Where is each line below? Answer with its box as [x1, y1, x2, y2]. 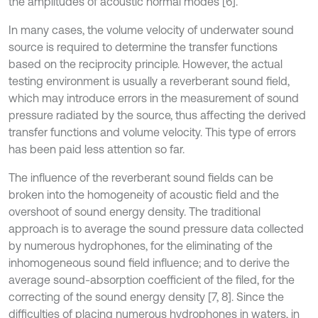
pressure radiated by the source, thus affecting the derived [9, 109, 306, 121]
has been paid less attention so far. [9, 143, 185, 155]
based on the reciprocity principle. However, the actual [9, 57, 283, 70]
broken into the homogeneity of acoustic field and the [9, 188, 279, 201]
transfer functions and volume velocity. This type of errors [9, 126, 296, 138]
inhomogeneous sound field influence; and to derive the [9, 256, 290, 269]
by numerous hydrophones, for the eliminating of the [9, 239, 273, 252]
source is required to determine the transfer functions [9, 40, 278, 53]
